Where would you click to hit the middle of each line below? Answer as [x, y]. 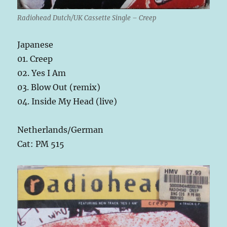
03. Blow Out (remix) [59, 87]
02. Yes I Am [42, 73]
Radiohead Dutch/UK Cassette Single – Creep [87, 18]
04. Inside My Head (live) [67, 102]
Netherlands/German [61, 130]
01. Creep [35, 59]
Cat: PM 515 [41, 144]
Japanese [35, 45]
